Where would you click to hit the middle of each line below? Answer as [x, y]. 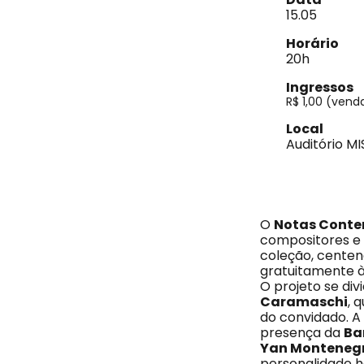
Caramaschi [304, 302]
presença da [302, 333]
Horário [312, 43]
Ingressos [320, 87]
